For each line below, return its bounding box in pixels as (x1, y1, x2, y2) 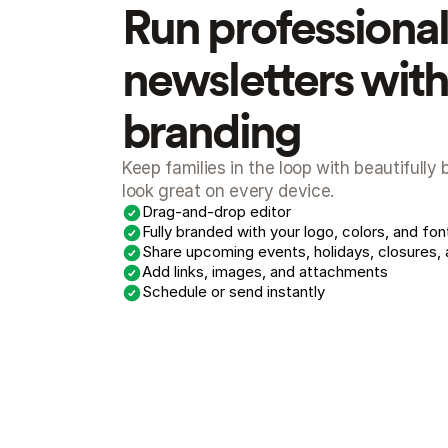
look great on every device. (122, 181, 334, 201)
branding (122, 102, 300, 160)
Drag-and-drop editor (142, 202, 291, 221)
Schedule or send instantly (142, 282, 325, 301)
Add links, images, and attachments (142, 262, 388, 281)
